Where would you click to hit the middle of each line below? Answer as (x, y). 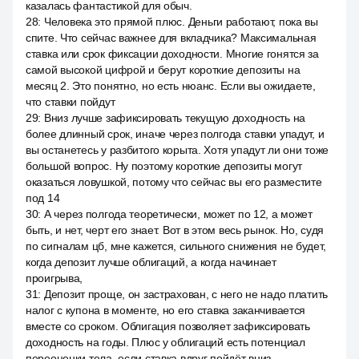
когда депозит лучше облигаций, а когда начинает (151, 262)
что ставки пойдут (71, 102)
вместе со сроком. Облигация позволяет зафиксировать (168, 326)
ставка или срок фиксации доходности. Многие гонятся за (172, 54)
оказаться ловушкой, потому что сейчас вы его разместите (174, 182)
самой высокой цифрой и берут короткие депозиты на (163, 70)
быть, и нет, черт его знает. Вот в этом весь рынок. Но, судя (175, 230)
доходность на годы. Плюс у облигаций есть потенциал (165, 342)
